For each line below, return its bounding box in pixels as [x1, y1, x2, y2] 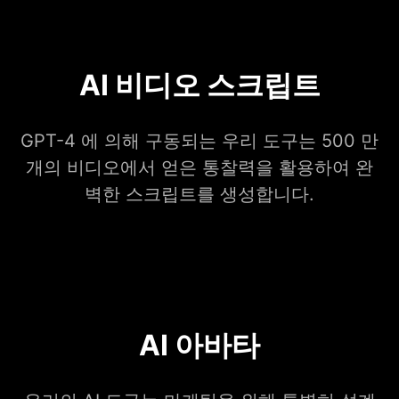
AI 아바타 [139, 328, 260, 363]
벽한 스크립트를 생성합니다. [85, 183, 314, 206]
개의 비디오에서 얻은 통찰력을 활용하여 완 [26, 157, 373, 179]
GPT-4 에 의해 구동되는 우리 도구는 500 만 [20, 130, 379, 152]
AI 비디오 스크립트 [78, 68, 321, 103]
